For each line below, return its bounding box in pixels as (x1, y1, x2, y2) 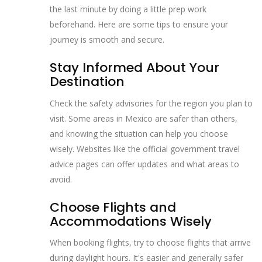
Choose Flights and (50, 198, 176, 216)
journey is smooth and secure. (50, 34, 164, 46)
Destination (50, 73, 125, 91)
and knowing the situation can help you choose (50, 127, 228, 139)
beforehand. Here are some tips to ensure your (50, 19, 228, 30)
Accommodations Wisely (50, 212, 212, 230)
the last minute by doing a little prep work (50, 4, 206, 15)
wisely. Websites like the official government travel (50, 143, 240, 154)
